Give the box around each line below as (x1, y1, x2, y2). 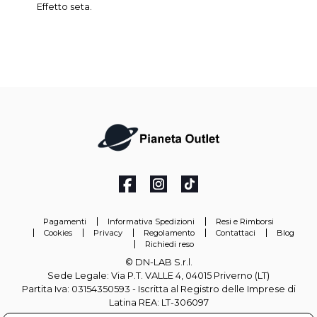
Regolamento (144, 227, 195, 238)
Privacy (93, 227, 122, 238)
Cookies (44, 227, 72, 238)
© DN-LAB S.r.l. (125, 256, 192, 267)
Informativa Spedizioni (108, 216, 195, 226)
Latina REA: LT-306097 (108, 296, 209, 308)
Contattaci (216, 227, 255, 238)
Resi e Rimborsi (216, 216, 274, 226)
